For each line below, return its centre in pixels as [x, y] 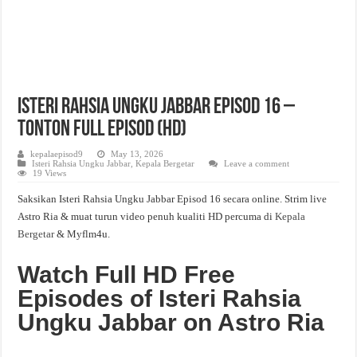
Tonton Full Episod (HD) [102, 130]
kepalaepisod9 [57, 154]
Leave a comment [257, 163]
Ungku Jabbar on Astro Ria [171, 322]
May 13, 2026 [137, 154]
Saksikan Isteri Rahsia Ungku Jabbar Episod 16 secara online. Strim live [173, 199]
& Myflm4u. [82, 234]
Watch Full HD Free [127, 275]
